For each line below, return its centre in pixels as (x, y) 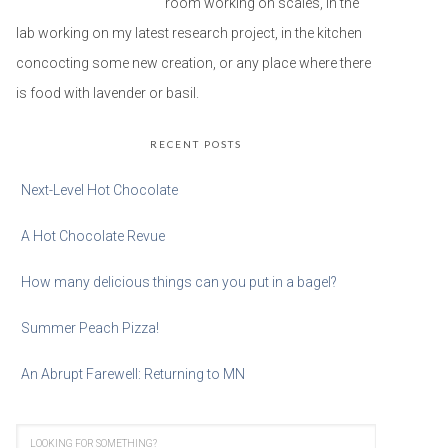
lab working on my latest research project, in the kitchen (189, 33)
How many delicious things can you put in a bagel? (179, 282)
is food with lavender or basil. (107, 93)
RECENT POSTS (196, 144)
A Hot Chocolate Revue (93, 236)
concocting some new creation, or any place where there (193, 63)
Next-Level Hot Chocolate (99, 190)
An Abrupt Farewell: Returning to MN (133, 374)
